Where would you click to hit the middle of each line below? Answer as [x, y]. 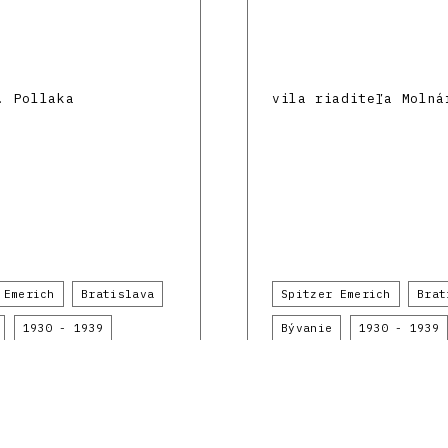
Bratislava [118, 293]
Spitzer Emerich [336, 293]
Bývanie [307, 327]
